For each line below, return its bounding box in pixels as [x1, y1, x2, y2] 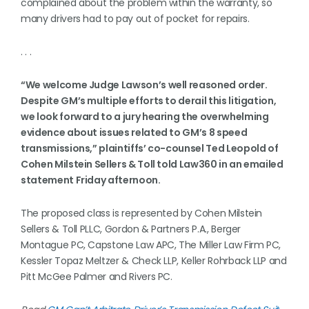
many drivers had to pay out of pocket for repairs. [21, 12, 250, 26]
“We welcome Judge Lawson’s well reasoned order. [21, 78, 268, 92]
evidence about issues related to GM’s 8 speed [21, 126, 248, 139]
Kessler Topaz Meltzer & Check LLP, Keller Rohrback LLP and [21, 254, 287, 268]
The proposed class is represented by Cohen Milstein [21, 206, 263, 220]
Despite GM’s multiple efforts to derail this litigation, [21, 94, 277, 108]
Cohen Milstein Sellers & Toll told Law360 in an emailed [21, 157, 283, 171]
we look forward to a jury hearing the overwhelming [21, 110, 269, 123]
